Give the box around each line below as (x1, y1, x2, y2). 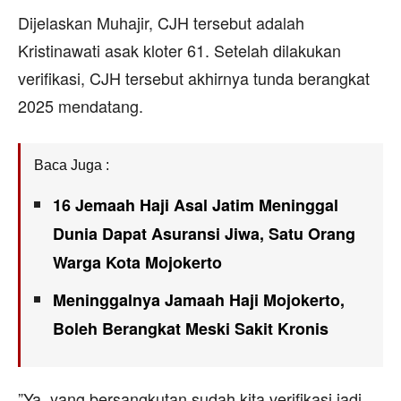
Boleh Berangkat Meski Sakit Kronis (53, 316, 328, 340)
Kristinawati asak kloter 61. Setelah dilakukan (18, 38, 341, 62)
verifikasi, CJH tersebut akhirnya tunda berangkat (18, 65, 370, 90)
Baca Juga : (34, 157, 109, 173)
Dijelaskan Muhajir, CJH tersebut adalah (18, 10, 304, 34)
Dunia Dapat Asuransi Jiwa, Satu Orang (53, 221, 355, 245)
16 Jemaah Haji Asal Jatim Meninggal (53, 192, 338, 217)
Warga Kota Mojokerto (53, 250, 222, 274)
